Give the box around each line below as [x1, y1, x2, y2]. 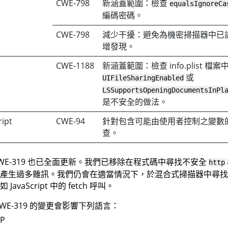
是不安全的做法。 [102, 96, 168, 107]
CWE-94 [56, 115, 85, 127]
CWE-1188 [56, 60, 95, 71]
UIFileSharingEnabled [102, 73, 184, 82]
